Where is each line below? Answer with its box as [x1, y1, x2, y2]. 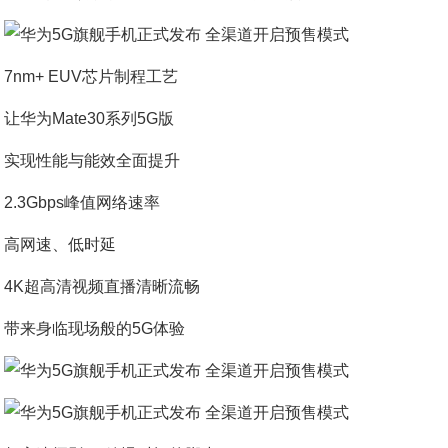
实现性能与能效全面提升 [4, 152, 181, 169]
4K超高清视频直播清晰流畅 [4, 278, 201, 295]
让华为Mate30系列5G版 [4, 110, 175, 127]
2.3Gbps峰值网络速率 [4, 194, 161, 211]
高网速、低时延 [4, 236, 117, 253]
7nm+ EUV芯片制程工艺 [4, 68, 179, 85]
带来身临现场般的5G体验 [4, 320, 186, 337]
